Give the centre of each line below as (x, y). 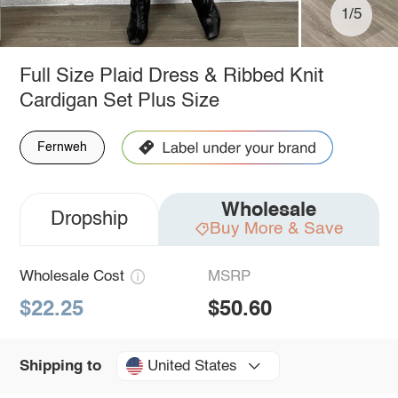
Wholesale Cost (72, 276)
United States (192, 366)
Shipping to (60, 366)
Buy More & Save (276, 228)
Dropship (89, 219)
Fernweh (62, 147)
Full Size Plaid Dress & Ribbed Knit (171, 76)
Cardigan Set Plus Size (119, 101)
